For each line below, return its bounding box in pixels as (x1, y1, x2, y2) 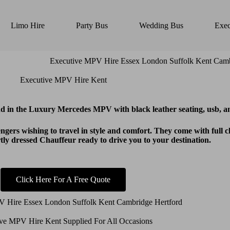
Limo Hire (10, 21, 45, 30)
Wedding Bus (139, 21, 183, 30)
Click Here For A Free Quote (16, 175, 111, 184)
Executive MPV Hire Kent (20, 75, 107, 85)
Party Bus (75, 21, 108, 30)
